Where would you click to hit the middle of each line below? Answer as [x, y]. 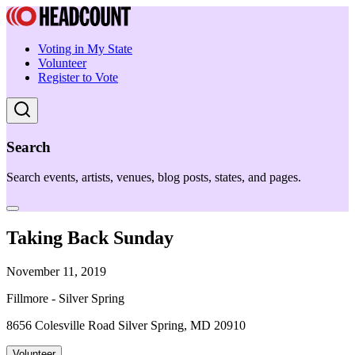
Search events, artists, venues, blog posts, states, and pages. [154, 177]
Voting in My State [85, 49]
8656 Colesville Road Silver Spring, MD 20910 [126, 326]
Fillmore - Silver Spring [65, 299]
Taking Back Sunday [90, 238]
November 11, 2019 [56, 272]
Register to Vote [78, 77]
